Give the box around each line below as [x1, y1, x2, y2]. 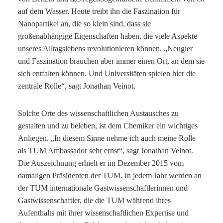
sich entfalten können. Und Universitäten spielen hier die [18, 69, 196, 78]
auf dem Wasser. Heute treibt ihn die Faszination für [18, 6, 180, 15]
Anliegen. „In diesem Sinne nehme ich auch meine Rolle [18, 133, 196, 142]
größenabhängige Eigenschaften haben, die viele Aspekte [18, 31, 197, 40]
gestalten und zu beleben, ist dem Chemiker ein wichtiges [18, 121, 198, 130]
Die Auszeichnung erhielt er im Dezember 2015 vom [18, 158, 184, 167]
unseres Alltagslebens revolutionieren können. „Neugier [18, 44, 193, 53]
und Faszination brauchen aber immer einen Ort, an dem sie [18, 56, 205, 65]
